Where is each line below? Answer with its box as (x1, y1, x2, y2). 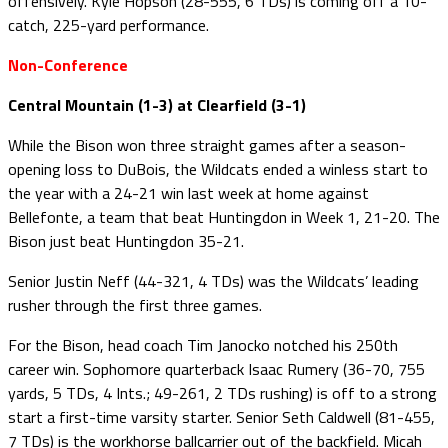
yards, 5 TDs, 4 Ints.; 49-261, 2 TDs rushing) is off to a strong (8, 380, 437, 405)
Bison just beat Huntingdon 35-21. (8, 228, 244, 253)
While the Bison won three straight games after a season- (8, 132, 406, 157)
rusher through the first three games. (8, 292, 262, 317)
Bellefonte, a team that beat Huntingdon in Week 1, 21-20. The (8, 204, 440, 229)
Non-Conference (8, 52, 128, 77)
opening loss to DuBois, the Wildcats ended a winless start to (8, 156, 428, 181)
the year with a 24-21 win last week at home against (8, 180, 369, 205)
